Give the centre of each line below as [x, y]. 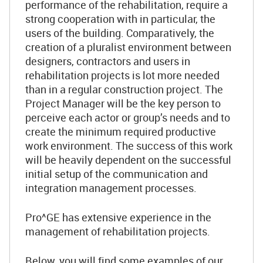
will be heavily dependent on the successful [128, 159]
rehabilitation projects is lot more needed [122, 75]
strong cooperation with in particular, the [120, 18]
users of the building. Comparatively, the [120, 33]
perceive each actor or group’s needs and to [128, 117]
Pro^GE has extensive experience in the [118, 217]
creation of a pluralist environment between [128, 47]
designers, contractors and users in [108, 61]
